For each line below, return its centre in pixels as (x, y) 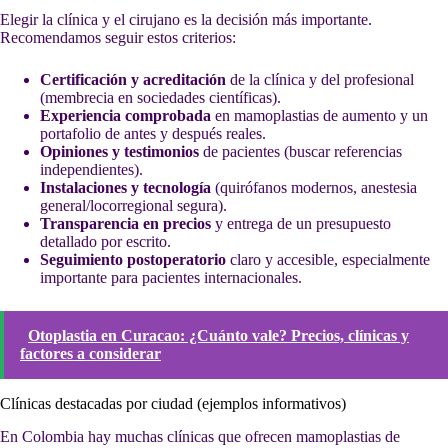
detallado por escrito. (105, 241)
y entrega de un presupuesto (301, 223)
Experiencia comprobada (125, 115)
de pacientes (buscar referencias (300, 151)
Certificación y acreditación (133, 79)
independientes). (91, 169)
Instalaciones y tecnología (125, 187)
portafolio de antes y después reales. (153, 133)
